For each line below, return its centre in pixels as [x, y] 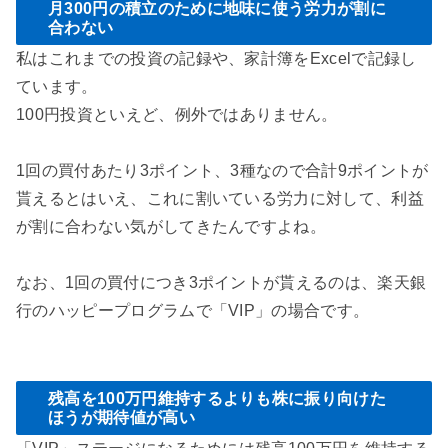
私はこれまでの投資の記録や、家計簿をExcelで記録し [216, 58]
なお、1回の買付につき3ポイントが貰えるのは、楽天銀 [221, 282]
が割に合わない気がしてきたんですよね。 [171, 226]
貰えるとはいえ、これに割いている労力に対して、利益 [220, 198]
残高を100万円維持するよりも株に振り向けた [217, 398]
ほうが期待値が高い [121, 417]
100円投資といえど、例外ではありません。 [177, 114]
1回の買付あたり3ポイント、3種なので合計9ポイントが [222, 170]
